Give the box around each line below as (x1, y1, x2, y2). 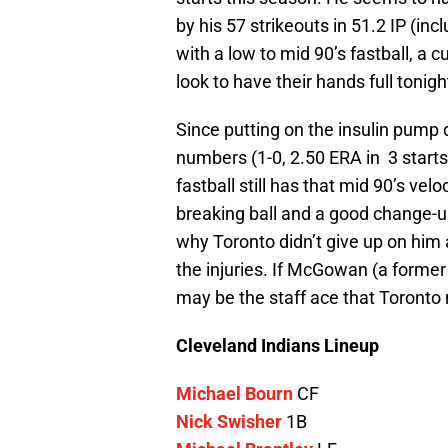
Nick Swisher (176, 411, 282, 433)
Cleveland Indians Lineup (176, 335, 379, 357)
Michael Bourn (176, 383, 293, 405)
